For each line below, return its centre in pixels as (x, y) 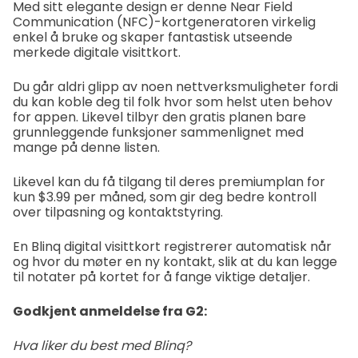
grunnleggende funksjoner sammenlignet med (158, 132)
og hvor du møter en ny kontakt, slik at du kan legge (175, 261)
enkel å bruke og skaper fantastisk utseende (153, 37)
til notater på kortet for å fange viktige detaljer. (161, 276)
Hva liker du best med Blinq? (102, 345)
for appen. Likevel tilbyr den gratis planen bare (159, 117)
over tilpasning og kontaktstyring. (118, 212)
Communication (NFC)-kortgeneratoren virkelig (164, 22)
